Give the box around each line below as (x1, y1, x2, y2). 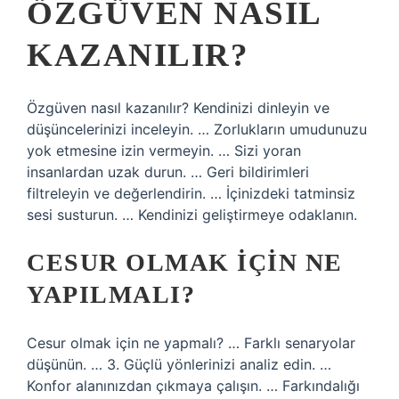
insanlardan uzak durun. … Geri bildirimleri (27, 163, 309, 181)
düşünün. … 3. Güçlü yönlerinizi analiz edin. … (27, 355, 331, 373)
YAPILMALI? (27, 281, 195, 308)
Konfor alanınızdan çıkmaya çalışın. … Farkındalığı (27, 377, 360, 395)
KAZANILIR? (27, 37, 248, 73)
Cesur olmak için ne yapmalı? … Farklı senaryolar (27, 334, 355, 352)
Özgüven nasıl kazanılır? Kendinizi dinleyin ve (27, 99, 330, 117)
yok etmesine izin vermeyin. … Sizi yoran (27, 142, 301, 159)
